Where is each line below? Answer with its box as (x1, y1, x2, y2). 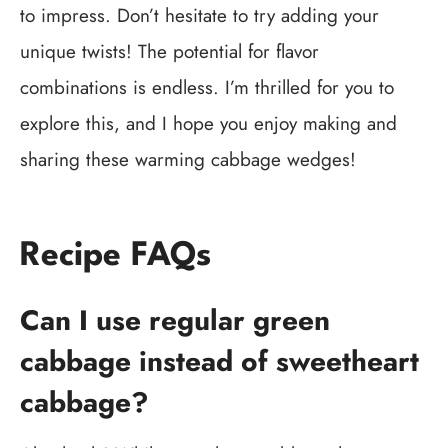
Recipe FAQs (20, 239, 211, 273)
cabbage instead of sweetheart (20, 340, 419, 382)
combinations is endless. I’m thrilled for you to (20, 73, 394, 101)
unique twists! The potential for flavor (20, 37, 319, 65)
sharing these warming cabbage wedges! (20, 145, 356, 173)
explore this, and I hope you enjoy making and (20, 109, 397, 137)
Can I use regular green (20, 299, 330, 341)
